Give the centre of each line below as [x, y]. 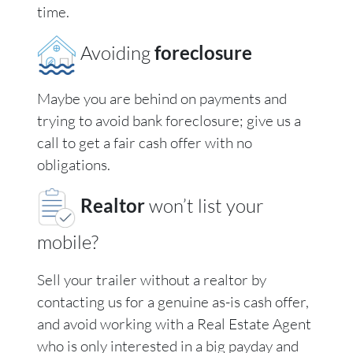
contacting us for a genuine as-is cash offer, [173, 302]
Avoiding [115, 53]
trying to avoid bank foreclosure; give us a [169, 121]
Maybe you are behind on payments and [162, 99]
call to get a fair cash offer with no [145, 143]
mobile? [68, 242]
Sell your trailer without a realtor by [152, 280]
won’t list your [206, 206]
